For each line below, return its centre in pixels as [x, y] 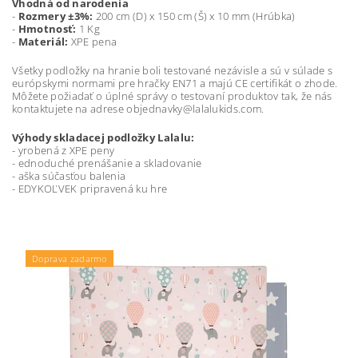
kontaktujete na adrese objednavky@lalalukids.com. [138, 108]
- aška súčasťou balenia [69, 175]
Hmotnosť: [47, 28]
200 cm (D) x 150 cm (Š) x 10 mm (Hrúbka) [194, 16]
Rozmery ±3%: [56, 16]
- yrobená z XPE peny [64, 150]
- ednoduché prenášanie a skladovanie [107, 163]
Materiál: [43, 41]
